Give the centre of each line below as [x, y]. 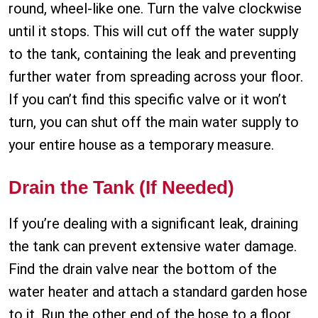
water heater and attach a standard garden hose [158, 292]
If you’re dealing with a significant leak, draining [153, 224]
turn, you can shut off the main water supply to [154, 122]
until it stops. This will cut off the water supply [153, 32]
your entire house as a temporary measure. [141, 145]
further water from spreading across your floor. [156, 77]
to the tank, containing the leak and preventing [152, 54]
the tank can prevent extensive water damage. [153, 247]
